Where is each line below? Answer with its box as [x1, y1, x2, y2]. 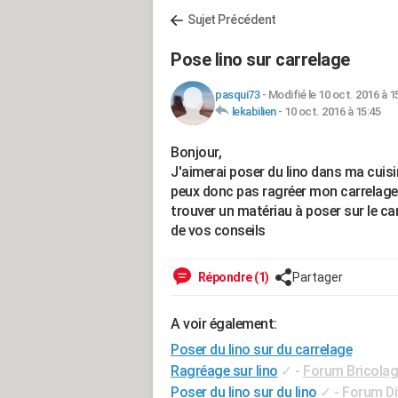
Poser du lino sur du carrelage [171, 341, 352, 358]
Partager [291, 270, 343, 284]
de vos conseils [171, 222, 266, 239]
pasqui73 [215, 88, 259, 101]
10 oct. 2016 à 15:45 [284, 105, 380, 118]
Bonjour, [171, 144, 221, 161]
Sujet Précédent [187, 12, 276, 27]
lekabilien [231, 105, 276, 118]
